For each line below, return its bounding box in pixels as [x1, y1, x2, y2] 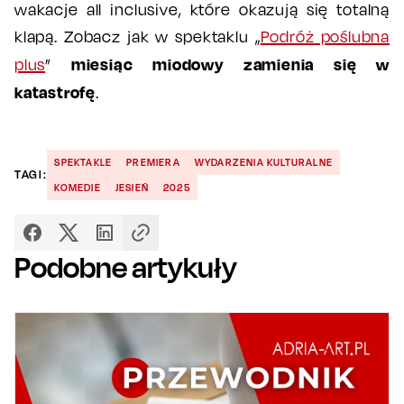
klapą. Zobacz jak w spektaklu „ [14, 27, 261, 47]
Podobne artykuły [14, 249, 237, 286]
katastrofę [14, 82, 96, 103]
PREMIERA [126, 156, 180, 170]
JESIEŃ [115, 181, 150, 195]
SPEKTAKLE [54, 156, 113, 170]
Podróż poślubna [260, 27, 390, 47]
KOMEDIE [54, 181, 101, 195]
